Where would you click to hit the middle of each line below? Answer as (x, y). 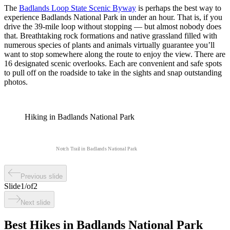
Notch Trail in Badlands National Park (97, 149)
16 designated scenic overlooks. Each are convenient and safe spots (113, 64)
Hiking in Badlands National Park (80, 117)
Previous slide (42, 177)
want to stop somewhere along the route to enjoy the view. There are (115, 54)
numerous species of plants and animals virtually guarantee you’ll (109, 45)
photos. (16, 82)
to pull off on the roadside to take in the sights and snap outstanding (113, 73)
